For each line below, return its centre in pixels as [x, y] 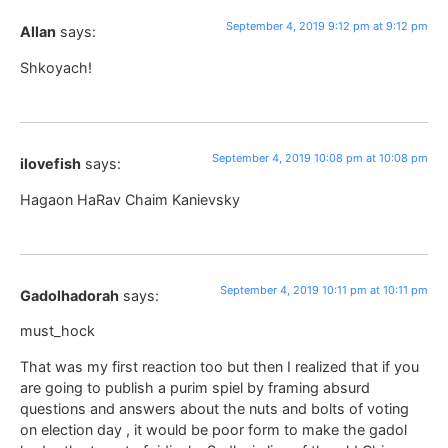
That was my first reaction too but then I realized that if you [219, 366]
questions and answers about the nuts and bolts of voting [214, 408]
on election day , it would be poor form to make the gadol [213, 429]
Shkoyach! [56, 67]
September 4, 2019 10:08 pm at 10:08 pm [320, 158]
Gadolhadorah [69, 295]
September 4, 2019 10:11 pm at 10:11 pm [324, 289]
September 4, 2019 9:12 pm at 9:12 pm [327, 26]
